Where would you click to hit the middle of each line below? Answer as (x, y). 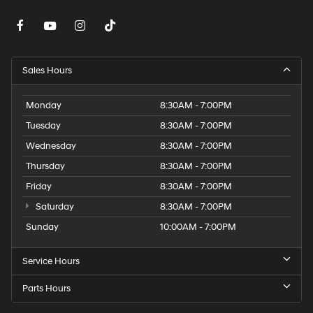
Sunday (42, 227)
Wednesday (51, 146)
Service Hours (51, 262)
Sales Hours (47, 71)
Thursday (45, 167)
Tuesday (43, 126)
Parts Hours (46, 289)
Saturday (53, 207)
